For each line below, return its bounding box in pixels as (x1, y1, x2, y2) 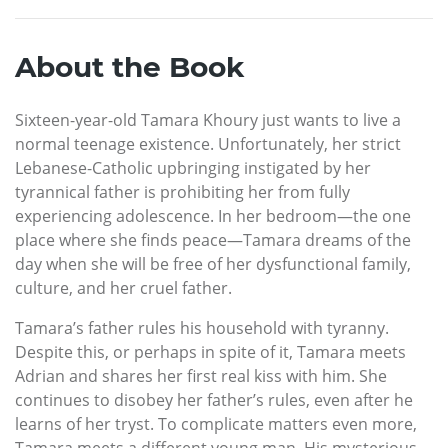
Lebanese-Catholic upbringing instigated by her (15, 156, 371, 179)
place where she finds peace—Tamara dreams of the (15, 228, 411, 251)
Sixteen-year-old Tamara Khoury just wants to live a (15, 108, 401, 131)
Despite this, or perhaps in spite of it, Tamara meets (15, 340, 406, 363)
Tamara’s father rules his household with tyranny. (15, 316, 389, 339)
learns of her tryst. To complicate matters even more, (15, 412, 417, 435)
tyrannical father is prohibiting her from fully (15, 180, 350, 203)
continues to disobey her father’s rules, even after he (15, 388, 413, 411)
